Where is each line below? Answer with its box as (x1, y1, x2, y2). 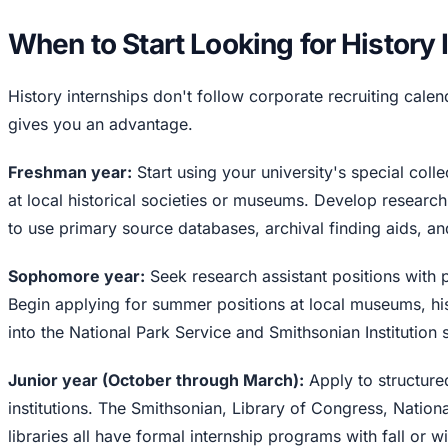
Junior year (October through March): (8, 369, 304, 390)
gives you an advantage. (8, 113, 193, 134)
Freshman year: (8, 161, 132, 182)
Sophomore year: (8, 265, 145, 286)
